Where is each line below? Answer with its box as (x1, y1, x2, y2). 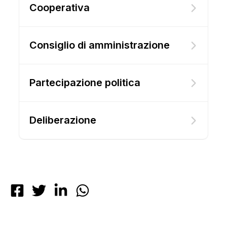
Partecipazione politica (29, 77, 140, 89)
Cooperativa (29, 2, 90, 14)
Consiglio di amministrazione (29, 39, 170, 51)
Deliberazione (29, 114, 96, 126)
